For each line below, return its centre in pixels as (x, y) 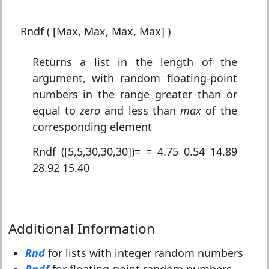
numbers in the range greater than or (134, 94)
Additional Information (81, 228)
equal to (56, 110)
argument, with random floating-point (134, 78)
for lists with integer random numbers (144, 253)
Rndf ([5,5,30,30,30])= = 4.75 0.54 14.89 (134, 151)
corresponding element (92, 127)
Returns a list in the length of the (134, 62)
